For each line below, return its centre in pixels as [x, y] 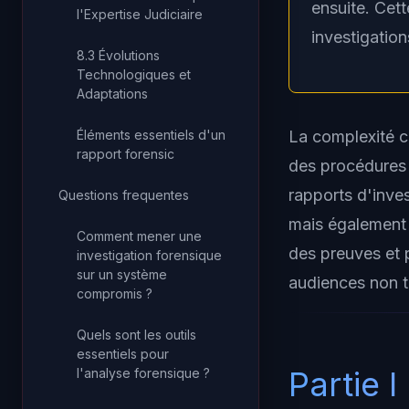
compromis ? [115, 294]
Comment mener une [139, 236]
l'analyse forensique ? [143, 373]
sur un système [122, 274]
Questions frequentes [124, 195]
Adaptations [112, 94]
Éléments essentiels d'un [151, 135]
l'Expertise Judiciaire [140, 14]
